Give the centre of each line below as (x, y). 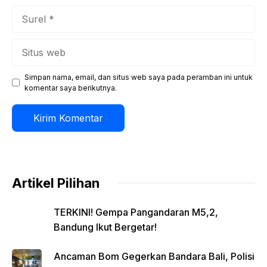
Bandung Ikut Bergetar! (105, 227)
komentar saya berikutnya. (71, 88)
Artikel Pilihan (56, 183)
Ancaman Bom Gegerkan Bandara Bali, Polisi (154, 256)
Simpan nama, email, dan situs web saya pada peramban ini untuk (139, 77)
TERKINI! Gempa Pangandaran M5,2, (136, 212)
